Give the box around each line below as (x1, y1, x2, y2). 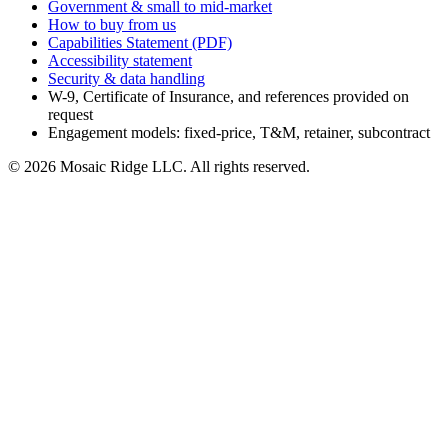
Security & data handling (48, 70, 205, 88)
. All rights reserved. (183, 158, 310, 176)
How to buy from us (48, 16, 176, 34)
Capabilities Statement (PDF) (48, 34, 232, 52)
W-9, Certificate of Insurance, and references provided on (48, 88, 409, 106)
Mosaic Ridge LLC (60, 158, 183, 176)
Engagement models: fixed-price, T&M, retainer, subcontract (48, 124, 430, 142)
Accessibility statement (48, 52, 192, 70)
